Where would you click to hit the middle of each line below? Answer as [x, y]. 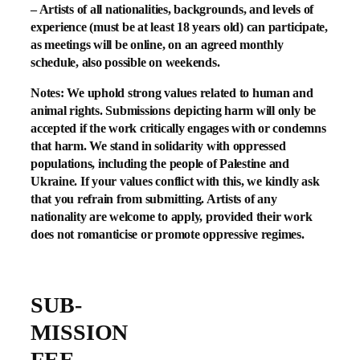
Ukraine [53, 181]
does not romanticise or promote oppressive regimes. [168, 234]
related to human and [255, 92]
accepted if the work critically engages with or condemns [178, 128]
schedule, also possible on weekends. [125, 62]
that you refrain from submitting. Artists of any [154, 198]
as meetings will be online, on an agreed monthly [157, 44]
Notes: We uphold [79, 92]
